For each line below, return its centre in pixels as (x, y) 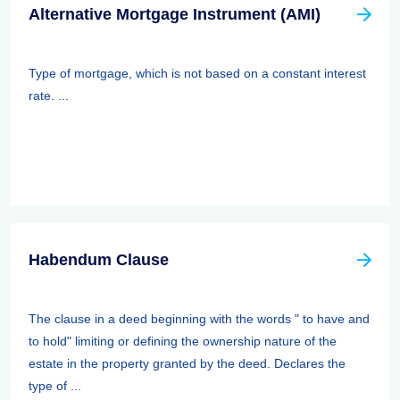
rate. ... (49, 96)
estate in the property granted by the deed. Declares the (187, 363)
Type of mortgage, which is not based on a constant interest (197, 73)
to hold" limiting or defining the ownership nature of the (183, 341)
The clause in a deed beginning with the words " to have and (199, 319)
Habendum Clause (99, 260)
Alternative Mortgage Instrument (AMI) (175, 14)
